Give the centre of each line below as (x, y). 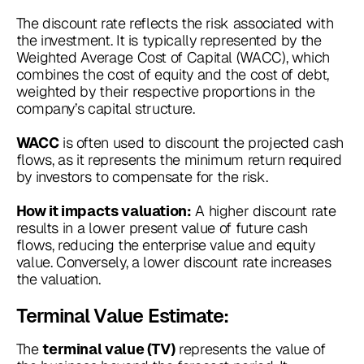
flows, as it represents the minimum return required (179, 160)
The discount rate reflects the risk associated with (175, 24)
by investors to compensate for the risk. (142, 177)
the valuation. (58, 279)
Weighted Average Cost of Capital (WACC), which (173, 58)
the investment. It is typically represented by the (169, 41)
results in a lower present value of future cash (162, 228)
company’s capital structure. (105, 109)
